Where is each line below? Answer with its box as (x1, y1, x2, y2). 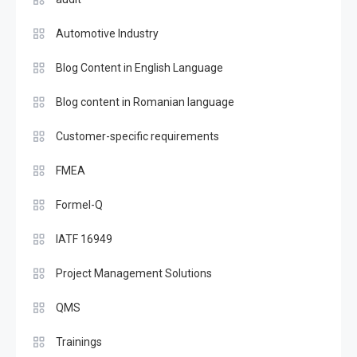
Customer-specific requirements (56, 130, 219, 143)
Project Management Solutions (56, 267, 212, 280)
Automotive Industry (56, 27, 159, 40)
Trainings (56, 335, 102, 348)
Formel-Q (56, 198, 103, 211)
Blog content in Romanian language (56, 96, 234, 108)
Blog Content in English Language (56, 61, 223, 74)
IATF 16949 (56, 233, 112, 245)
